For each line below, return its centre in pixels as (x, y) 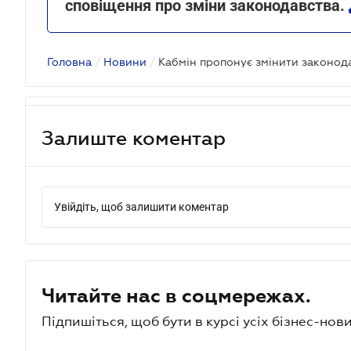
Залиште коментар (134, 138)
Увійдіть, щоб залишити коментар (141, 207)
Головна (69, 62)
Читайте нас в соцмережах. (176, 295)
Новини (125, 62)
